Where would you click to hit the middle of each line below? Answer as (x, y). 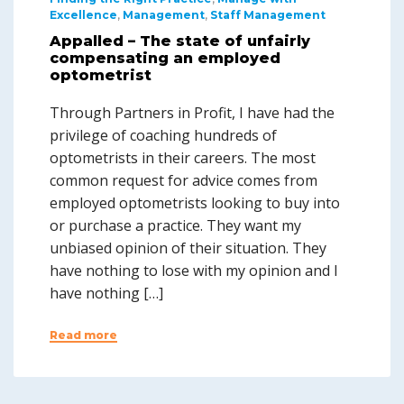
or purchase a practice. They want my (175, 225)
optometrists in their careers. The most (183, 158)
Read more (83, 335)
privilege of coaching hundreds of (163, 135)
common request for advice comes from (184, 180)
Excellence (83, 15)
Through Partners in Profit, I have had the (192, 113)
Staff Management (268, 15)
